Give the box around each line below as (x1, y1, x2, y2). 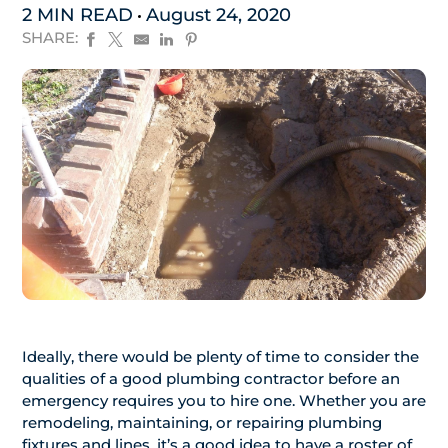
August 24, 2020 (146, 4, 291, 26)
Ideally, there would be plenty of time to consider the (22, 347, 419, 366)
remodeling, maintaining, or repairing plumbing (22, 413, 382, 432)
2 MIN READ (22, 4, 138, 26)
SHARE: (22, 27, 78, 47)
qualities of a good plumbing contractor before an (22, 369, 400, 388)
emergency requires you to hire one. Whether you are (22, 391, 426, 410)
